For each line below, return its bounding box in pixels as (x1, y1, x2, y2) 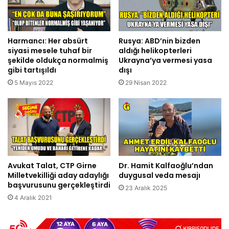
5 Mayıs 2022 (14, 78, 53, 86)
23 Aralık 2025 (125, 184, 167, 192)
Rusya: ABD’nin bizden (119, 35, 200, 46)
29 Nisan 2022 (125, 78, 167, 86)
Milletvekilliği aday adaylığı (8, 170, 109, 181)
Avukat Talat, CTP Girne (8, 161, 97, 171)
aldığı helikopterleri (119, 45, 192, 56)
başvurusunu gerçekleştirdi (8, 180, 110, 191)
